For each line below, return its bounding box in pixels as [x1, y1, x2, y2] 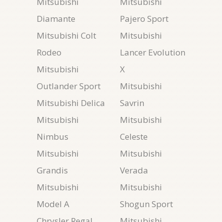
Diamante [37, 13, 75, 24]
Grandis [37, 165, 68, 176]
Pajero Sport [120, 13, 168, 24]
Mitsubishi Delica [37, 97, 105, 109]
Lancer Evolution [120, 47, 185, 58]
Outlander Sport [37, 80, 101, 92]
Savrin [120, 97, 144, 109]
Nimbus [37, 131, 68, 142]
